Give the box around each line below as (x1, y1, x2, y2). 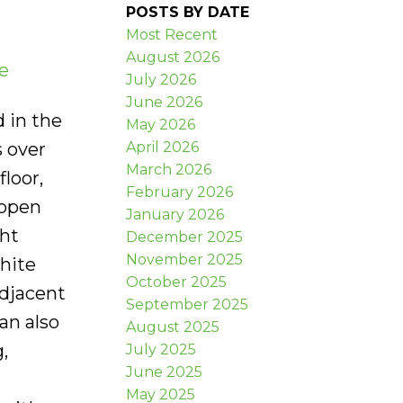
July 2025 (126, 340, 197, 358)
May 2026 (126, 115, 196, 133)
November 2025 (126, 250, 244, 268)
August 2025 (126, 318, 220, 336)
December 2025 (126, 228, 244, 246)
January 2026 (126, 205, 225, 223)
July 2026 (126, 70, 197, 88)
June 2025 (126, 363, 203, 381)
